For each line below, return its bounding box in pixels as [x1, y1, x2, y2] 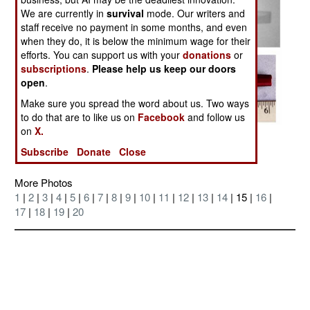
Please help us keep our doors [92, 62, 237, 76]
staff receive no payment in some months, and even [21, 20, 248, 35]
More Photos [15, 174, 73, 190]
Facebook [138, 110, 185, 125]
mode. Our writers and [144, 6, 246, 21]
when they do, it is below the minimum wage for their [21, 34, 251, 48]
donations [183, 48, 232, 62]
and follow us [185, 110, 246, 125]
